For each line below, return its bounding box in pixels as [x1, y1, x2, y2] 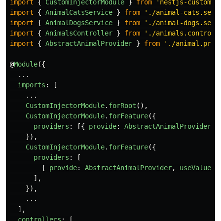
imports [18, 81, 45, 89]
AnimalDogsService [45, 19, 112, 27]
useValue [180, 164, 211, 172]
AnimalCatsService [45, 8, 112, 16]
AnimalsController [45, 29, 112, 37]
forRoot [109, 102, 136, 110]
